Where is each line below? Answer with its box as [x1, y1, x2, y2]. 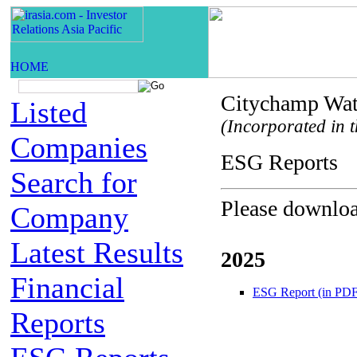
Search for [10, 166, 137, 199]
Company [10, 201, 128, 234]
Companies [10, 131, 147, 164]
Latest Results [10, 236, 183, 269]
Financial [10, 271, 124, 304]
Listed [10, 96, 87, 129]
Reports [10, 306, 105, 339]
